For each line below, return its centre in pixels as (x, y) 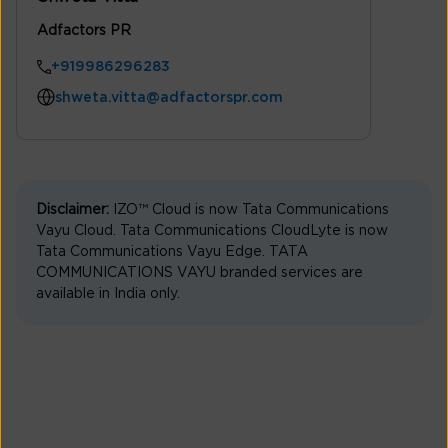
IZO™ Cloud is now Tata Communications (249, 210)
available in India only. (108, 294)
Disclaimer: (72, 210)
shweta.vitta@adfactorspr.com (169, 97)
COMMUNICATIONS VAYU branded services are (199, 273)
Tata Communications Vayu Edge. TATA (172, 252)
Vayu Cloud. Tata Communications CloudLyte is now (212, 231)
